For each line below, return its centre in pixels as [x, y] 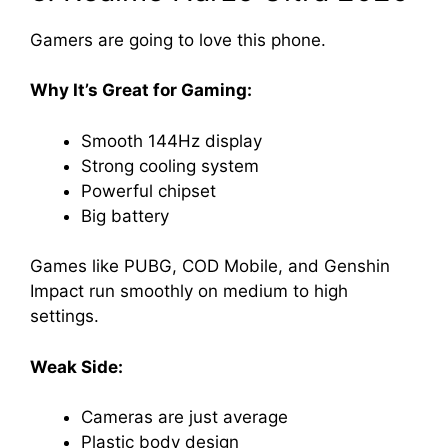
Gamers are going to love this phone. [178, 39]
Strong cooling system [170, 165]
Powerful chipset [148, 190]
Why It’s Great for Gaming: [141, 90]
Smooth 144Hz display [171, 140]
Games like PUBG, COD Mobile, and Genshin [210, 266]
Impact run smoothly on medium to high [189, 291]
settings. [64, 316]
